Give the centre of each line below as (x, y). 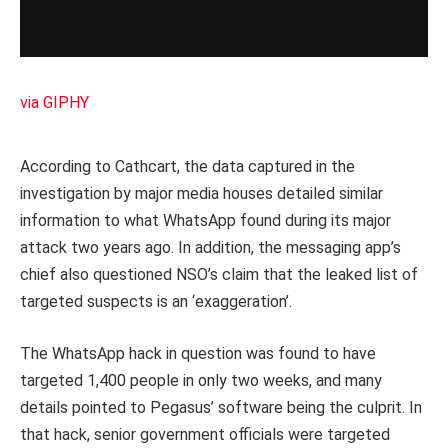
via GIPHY (54, 103)
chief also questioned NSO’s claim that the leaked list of (219, 275)
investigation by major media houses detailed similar (201, 194)
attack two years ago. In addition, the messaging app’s (210, 248)
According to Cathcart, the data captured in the (187, 167)
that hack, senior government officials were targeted (205, 434)
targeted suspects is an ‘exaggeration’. (158, 302)
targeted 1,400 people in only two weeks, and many (201, 380)
